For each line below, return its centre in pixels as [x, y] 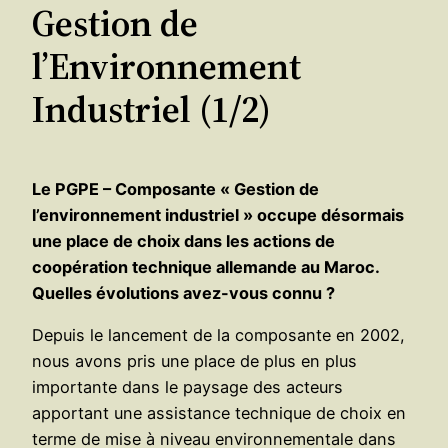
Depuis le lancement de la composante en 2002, [218, 334]
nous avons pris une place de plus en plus [194, 360]
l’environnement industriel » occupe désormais [218, 214]
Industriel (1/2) [151, 108]
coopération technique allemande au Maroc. [205, 266]
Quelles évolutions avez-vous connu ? [183, 292]
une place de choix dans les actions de [183, 240]
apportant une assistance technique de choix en [219, 412]
